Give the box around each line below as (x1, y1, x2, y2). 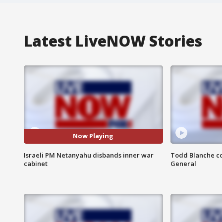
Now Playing (73, 131, 114, 141)
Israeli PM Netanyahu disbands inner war (24, 150, 154, 160)
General (170, 159, 196, 168)
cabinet (24, 159, 48, 168)
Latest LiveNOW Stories (24, 30, 202, 51)
